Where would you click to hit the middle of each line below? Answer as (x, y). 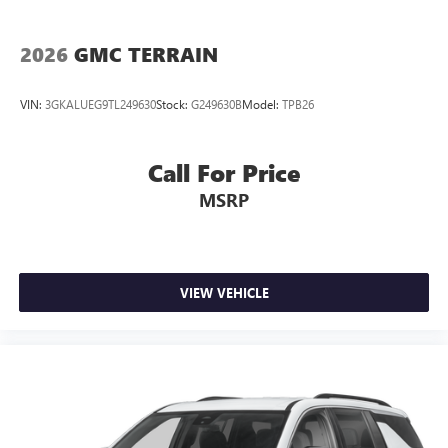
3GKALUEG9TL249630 (100, 103)
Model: (262, 103)
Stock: (173, 103)
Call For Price (224, 173)
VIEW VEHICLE (224, 292)
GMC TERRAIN (146, 55)
